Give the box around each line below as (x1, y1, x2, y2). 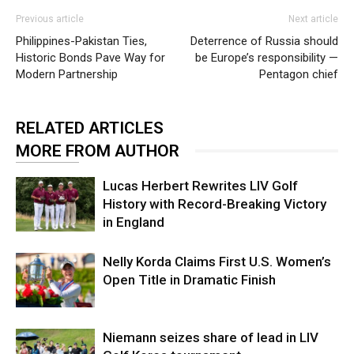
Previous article (16, 13, 84, 24)
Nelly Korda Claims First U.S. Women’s (103, 253, 331, 269)
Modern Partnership (16, 66, 118, 81)
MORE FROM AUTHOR (16, 141, 179, 160)
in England (103, 213, 164, 230)
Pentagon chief (259, 66, 338, 81)
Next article (288, 13, 338, 24)
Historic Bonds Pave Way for (16, 50, 165, 65)
